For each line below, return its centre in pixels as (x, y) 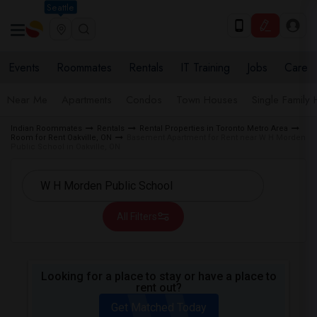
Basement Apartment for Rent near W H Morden (216, 138)
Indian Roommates (46, 128)
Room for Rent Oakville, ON (61, 138)
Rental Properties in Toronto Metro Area (214, 128)
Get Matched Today (158, 307)
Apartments (87, 100)
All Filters (137, 217)
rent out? (158, 288)
